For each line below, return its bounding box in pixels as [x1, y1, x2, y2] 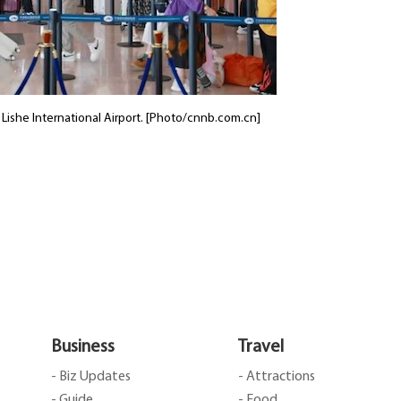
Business [51, 338, 115, 356]
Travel [238, 338, 284, 356]
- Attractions [238, 370, 315, 384]
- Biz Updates [51, 370, 131, 384]
